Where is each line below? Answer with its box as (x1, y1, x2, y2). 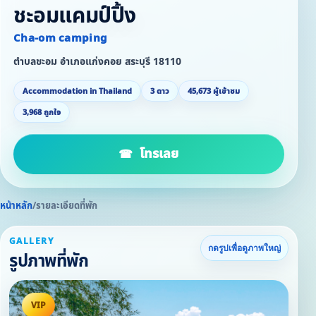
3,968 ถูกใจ (23, 106, 61, 119)
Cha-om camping (13, 30, 108, 47)
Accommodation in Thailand (23, 85, 132, 97)
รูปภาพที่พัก (9, 249, 89, 274)
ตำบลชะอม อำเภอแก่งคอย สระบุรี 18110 (13, 54, 181, 69)
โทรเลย (139, 145, 179, 164)
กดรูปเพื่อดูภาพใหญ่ (208, 243, 281, 253)
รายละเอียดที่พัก (36, 199, 97, 213)
